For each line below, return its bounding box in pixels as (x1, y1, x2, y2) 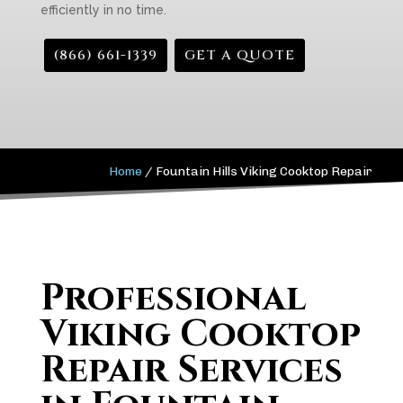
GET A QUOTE (184, 46, 295, 65)
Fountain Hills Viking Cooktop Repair (156, 164, 373, 179)
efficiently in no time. (40, 3, 166, 17)
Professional (40, 274, 306, 323)
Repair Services (40, 346, 343, 395)
